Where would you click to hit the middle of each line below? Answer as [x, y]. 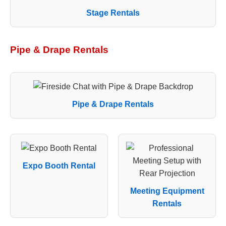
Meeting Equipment [167, 191]
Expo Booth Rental [59, 165]
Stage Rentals [113, 13]
